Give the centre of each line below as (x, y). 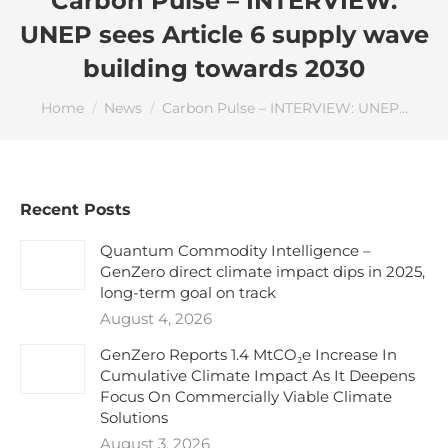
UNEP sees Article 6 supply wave (224, 34)
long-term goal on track (188, 292)
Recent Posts (75, 209)
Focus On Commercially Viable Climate (246, 396)
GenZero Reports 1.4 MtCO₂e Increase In (248, 354)
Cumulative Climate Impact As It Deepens (257, 375)
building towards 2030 (224, 68)
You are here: (92, 98)
